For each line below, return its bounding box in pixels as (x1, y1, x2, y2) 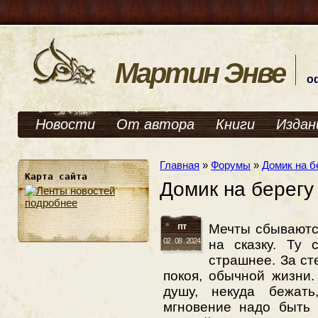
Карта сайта (25, 171, 87, 182)
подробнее (25, 197, 77, 209)
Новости (35, 116, 95, 132)
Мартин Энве (115, 57, 285, 89)
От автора (116, 116, 194, 132)
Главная (160, 159, 199, 171)
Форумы (211, 159, 251, 171)
